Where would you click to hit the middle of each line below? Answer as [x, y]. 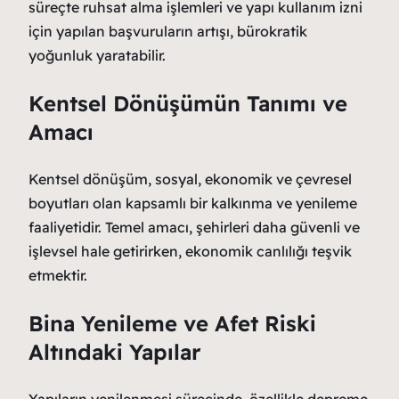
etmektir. [58, 275]
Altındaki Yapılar [115, 351]
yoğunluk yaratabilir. [97, 55]
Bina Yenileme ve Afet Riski [172, 323]
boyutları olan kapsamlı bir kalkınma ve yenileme [193, 203]
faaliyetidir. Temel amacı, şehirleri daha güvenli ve [194, 227]
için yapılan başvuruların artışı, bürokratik [168, 31]
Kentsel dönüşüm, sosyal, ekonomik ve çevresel [190, 179]
